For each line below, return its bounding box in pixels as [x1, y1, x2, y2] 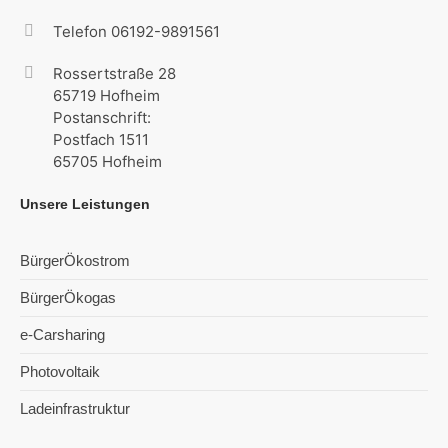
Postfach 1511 [53, 130, 150, 150]
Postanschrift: [53, 108, 152, 128]
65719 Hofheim [53, 86, 161, 106]
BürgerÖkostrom [20, 252, 131, 270]
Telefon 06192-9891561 [53, 22, 221, 42]
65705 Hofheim [53, 152, 163, 172]
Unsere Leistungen [20, 196, 151, 213]
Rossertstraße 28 [53, 64, 177, 84]
